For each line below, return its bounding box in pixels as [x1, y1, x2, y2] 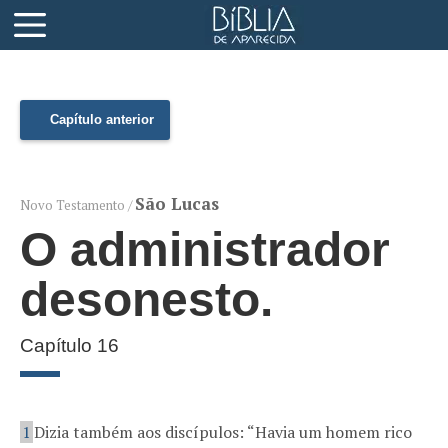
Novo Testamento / [20, 196, 135, 214]
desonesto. [20, 273, 273, 326]
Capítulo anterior [50, 112, 154, 127]
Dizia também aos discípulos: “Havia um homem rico [34, 421, 412, 443]
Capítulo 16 [20, 335, 119, 356]
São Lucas [135, 192, 219, 215]
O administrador [20, 223, 390, 276]
